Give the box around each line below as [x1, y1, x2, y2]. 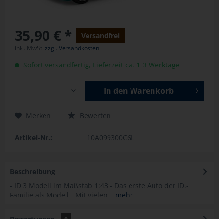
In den [104, 86, 129, 96]
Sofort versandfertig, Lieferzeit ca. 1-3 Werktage [22, 60, 179, 69]
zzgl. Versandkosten [45, 44, 99, 52]
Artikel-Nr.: [15, 133, 52, 142]
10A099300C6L [87, 133, 134, 142]
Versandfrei [81, 31, 120, 40]
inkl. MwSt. [15, 44, 45, 52]
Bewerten [78, 111, 111, 120]
